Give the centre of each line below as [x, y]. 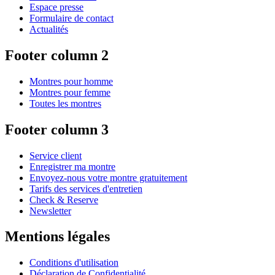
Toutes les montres [65, 103]
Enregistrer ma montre [72, 166]
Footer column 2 [57, 55]
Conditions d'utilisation [74, 263]
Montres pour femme [70, 92]
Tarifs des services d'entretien [86, 188]
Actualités [49, 29]
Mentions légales [57, 237]
